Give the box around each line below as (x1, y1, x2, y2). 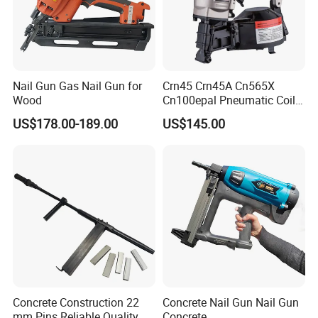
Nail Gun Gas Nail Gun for (13, 77, 143, 94)
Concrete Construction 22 (13, 295, 140, 311)
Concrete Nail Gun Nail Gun (162, 295, 299, 311)
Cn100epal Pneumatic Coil (162, 92, 295, 108)
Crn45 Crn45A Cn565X (162, 77, 275, 94)
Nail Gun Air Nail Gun (162, 106, 268, 122)
